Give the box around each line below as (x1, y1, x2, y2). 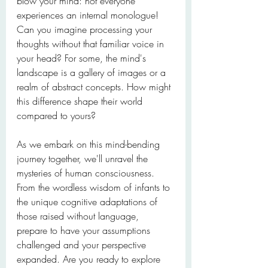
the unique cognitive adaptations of (17, 195, 160, 208)
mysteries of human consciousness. (17, 166, 157, 179)
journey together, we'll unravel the (17, 152, 151, 165)
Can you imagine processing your (17, 23, 155, 36)
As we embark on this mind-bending (17, 138, 163, 151)
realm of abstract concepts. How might (17, 80, 173, 93)
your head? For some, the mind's (17, 51, 149, 65)
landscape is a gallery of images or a (17, 66, 169, 79)
